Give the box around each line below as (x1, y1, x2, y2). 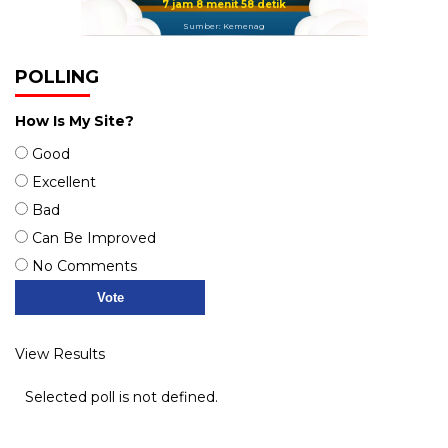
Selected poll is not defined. (25, 387, 218, 406)
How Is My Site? (15, 111, 134, 130)
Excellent (32, 172, 96, 191)
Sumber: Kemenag (183, 20, 265, 31)
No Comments (32, 256, 137, 275)
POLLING (15, 65, 99, 88)
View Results (15, 344, 105, 363)
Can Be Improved (32, 228, 156, 247)
